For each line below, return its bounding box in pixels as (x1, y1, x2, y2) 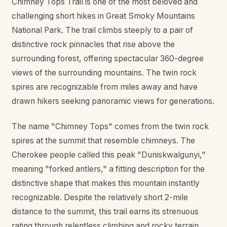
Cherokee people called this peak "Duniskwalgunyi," (11, 150, 206, 160)
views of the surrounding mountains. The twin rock (11, 67, 197, 78)
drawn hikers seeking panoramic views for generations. (11, 96, 214, 106)
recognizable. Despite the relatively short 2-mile (11, 193, 188, 203)
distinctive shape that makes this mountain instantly (11, 178, 200, 188)
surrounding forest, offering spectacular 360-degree (11, 53, 204, 63)
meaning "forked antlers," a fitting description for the (11, 164, 205, 174)
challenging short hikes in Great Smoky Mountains (11, 11, 195, 21)
